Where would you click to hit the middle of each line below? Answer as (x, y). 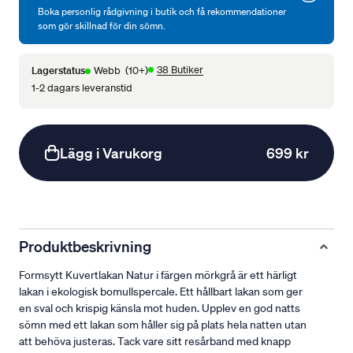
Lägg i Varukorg (111, 153)
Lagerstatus (58, 70)
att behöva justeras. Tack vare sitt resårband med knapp (155, 342)
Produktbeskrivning (85, 247)
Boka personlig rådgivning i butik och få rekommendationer (162, 12)
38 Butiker (180, 70)
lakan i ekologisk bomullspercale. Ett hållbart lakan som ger (161, 292)
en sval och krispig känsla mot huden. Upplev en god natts (160, 308)
